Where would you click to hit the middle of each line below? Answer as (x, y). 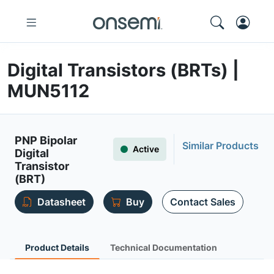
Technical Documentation (164, 247)
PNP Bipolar (46, 140)
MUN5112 (48, 91)
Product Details (57, 247)
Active (146, 149)
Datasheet (61, 202)
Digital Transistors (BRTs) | (123, 70)
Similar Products (220, 146)
